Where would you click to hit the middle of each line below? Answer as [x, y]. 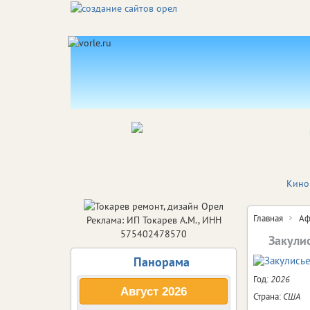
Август [139, 291]
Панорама [161, 262]
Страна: [268, 296]
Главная [268, 218]
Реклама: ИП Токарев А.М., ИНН [154, 220]
